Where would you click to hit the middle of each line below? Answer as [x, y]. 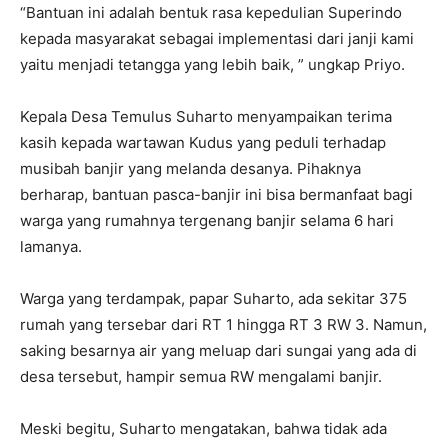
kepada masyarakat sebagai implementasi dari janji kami [217, 38]
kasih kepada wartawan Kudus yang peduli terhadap [203, 142]
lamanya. [51, 246]
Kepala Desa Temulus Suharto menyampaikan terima [206, 116]
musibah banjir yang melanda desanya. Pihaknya [190, 168]
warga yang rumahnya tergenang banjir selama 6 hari [207, 220]
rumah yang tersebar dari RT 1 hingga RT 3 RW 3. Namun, [223, 324]
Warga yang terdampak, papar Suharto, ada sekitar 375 [213, 298]
